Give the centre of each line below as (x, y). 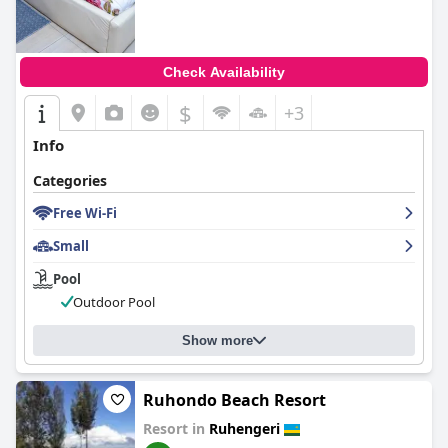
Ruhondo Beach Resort (234, 400)
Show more (217, 340)
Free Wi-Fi (85, 213)
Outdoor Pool (114, 302)
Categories (70, 180)
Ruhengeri (244, 428)
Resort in (176, 428)
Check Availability (224, 72)
